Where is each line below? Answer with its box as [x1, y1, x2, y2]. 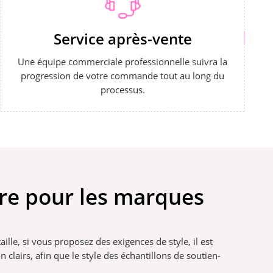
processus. [100, 83, 145, 96]
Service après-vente [53, 28, 192, 49]
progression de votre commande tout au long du [21, 69, 225, 82]
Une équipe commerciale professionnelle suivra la [18, 55, 228, 68]
